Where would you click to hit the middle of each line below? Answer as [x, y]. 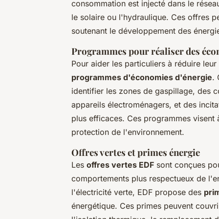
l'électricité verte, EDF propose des [138, 192]
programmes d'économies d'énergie [142, 77]
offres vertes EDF [120, 164]
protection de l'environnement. [128, 132]
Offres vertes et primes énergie [136, 152]
